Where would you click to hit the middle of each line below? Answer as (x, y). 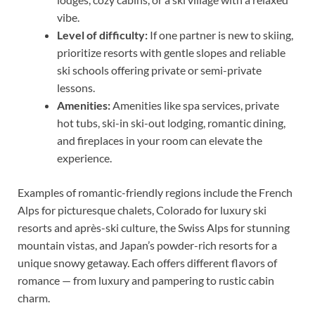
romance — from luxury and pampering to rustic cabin (146, 280)
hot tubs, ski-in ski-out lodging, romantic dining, (171, 122)
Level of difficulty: (102, 34)
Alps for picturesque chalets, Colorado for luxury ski (142, 210)
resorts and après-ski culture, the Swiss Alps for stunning (154, 227)
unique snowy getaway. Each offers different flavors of (147, 262)
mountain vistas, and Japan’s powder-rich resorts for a (147, 245)
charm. (34, 297)
